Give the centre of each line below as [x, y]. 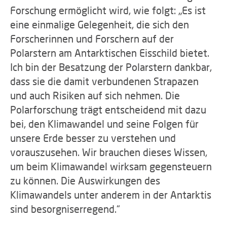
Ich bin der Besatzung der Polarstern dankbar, [111, 67]
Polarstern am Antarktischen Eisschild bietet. [110, 53]
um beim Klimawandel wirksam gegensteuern [111, 166]
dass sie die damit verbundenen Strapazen [104, 81]
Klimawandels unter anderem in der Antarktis [111, 195]
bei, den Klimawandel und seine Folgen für [104, 124]
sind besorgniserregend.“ [65, 209]
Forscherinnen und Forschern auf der [92, 39]
